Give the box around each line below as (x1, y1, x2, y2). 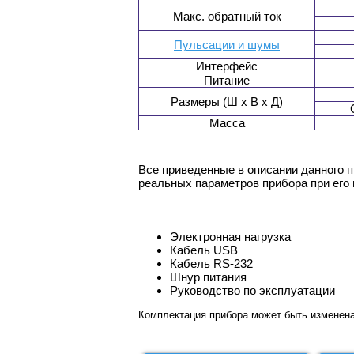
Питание (204, 73, 250, 88)
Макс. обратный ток (172, 9, 281, 24)
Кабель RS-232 (170, 257, 253, 271)
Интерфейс (196, 59, 258, 73)
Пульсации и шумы (174, 38, 280, 52)
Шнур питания (170, 270, 247, 284)
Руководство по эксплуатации (170, 284, 335, 298)
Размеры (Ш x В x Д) (171, 95, 283, 109)
